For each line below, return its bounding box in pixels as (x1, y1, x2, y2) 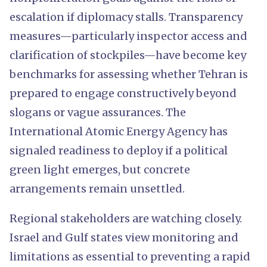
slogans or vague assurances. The (10, 105, 186, 119)
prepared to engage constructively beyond (10, 86, 237, 100)
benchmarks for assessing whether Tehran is (10, 67, 248, 81)
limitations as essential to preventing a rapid (10, 249, 250, 263)
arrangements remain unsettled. (10, 181, 185, 195)
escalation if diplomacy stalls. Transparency (10, 10, 243, 24)
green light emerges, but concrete (10, 162, 190, 176)
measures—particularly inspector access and (10, 29, 247, 43)
